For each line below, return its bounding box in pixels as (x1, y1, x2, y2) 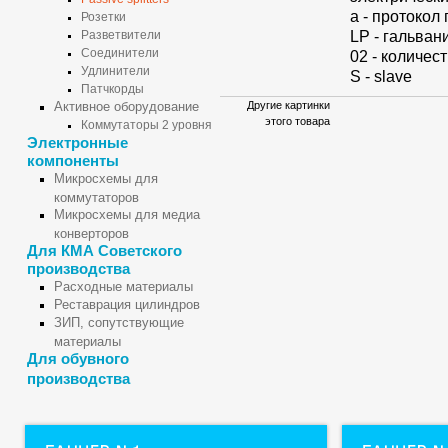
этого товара (265, 115, 330, 127)
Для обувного (27, 350, 129, 367)
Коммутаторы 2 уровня (81, 118, 212, 132)
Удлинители (81, 64, 150, 78)
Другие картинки (247, 99, 330, 111)
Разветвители (81, 28, 161, 42)
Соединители (81, 46, 159, 60)
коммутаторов (54, 190, 139, 203)
